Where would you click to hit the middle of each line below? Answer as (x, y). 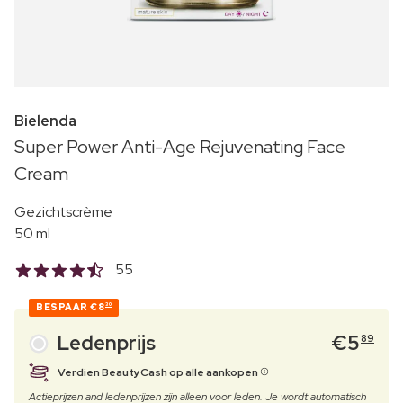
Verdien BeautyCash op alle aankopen (159, 372)
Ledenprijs (107, 343)
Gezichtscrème (63, 211)
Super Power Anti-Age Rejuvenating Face (180, 146)
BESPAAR (63, 307)
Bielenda (45, 121)
